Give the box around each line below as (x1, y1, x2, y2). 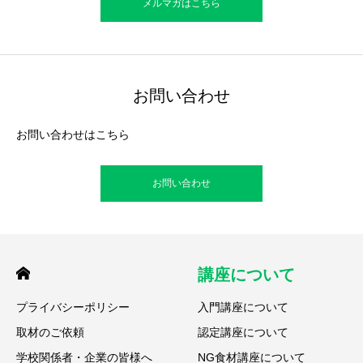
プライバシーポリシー (16, 301, 130, 314)
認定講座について (198, 326, 288, 339)
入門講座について (198, 301, 288, 314)
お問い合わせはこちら (16, 128, 130, 141)
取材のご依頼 (16, 326, 84, 339)
